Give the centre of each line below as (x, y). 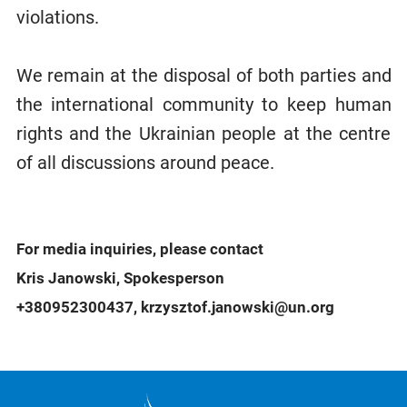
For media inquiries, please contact (139, 249)
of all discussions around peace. (147, 162)
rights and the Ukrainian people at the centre (203, 133)
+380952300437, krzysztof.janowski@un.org (175, 307)
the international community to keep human (203, 104)
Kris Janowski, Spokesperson (120, 278)
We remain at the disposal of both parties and (203, 75)
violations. (57, 17)
